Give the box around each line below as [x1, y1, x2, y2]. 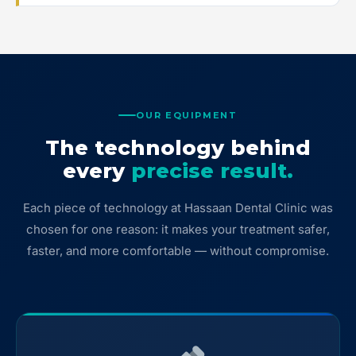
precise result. [131, 157, 293, 184]
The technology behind [45, 134, 311, 161]
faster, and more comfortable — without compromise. [27, 242, 329, 258]
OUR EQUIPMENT [136, 109, 238, 121]
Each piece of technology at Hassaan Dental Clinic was [23, 199, 333, 215]
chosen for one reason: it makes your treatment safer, [26, 221, 330, 237]
